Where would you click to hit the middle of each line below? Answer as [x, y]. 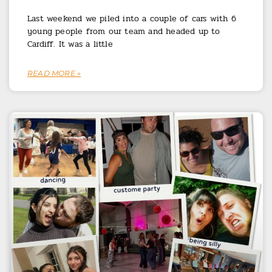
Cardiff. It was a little [70, 44]
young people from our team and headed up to [124, 31]
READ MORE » [54, 73]
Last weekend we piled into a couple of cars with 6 [132, 18]
